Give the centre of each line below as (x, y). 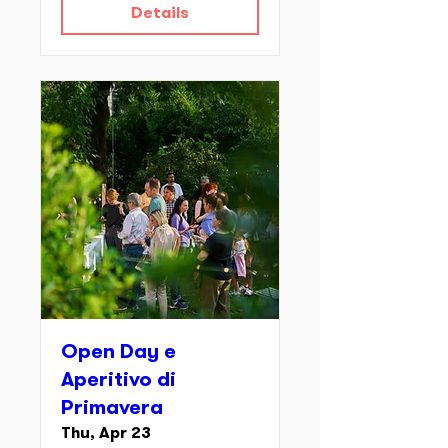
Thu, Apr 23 (106, 434)
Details (160, 14)
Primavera (112, 409)
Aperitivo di (118, 381)
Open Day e (118, 353)
